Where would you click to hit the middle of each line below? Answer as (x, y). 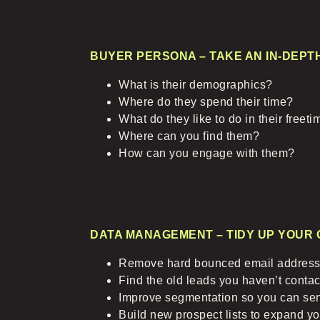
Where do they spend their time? (206, 102)
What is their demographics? (196, 85)
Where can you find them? (189, 136)
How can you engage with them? (207, 153)
